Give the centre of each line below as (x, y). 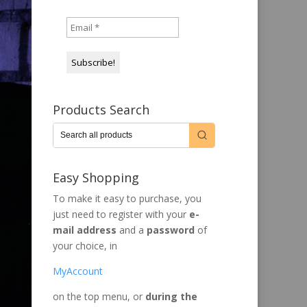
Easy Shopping (96, 177)
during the (171, 296)
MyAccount (78, 271)
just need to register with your (120, 214)
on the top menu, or (99, 296)
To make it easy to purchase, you (127, 198)
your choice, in (85, 245)
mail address (85, 230)
